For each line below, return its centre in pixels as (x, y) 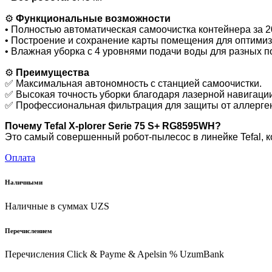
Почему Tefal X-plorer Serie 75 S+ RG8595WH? (113, 126)
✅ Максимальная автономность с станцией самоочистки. (133, 83)
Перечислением (29, 230)
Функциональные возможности (93, 18)
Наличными (24, 182)
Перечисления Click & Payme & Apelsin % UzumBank (114, 254)
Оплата (20, 157)
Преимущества (53, 72)
